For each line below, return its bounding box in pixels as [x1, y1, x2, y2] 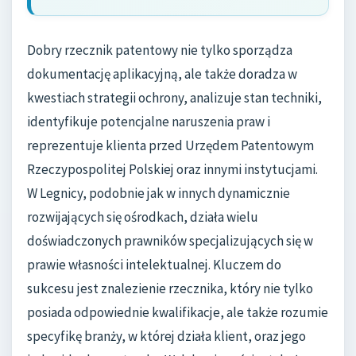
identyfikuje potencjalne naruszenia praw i [27, 113, 270, 131]
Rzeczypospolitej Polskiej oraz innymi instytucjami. [27, 161, 318, 179]
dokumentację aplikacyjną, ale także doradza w [27, 65, 297, 83]
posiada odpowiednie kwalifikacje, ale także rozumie [27, 304, 328, 322]
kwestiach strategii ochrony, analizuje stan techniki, [27, 89, 322, 107]
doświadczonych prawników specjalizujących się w [27, 232, 313, 250]
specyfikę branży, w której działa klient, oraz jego [27, 327, 306, 346]
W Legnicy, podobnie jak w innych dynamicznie [27, 184, 290, 203]
